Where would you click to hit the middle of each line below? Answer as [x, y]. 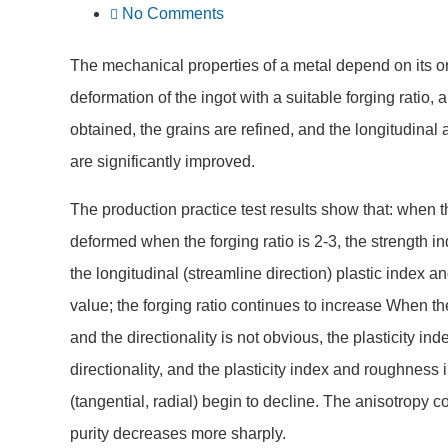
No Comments [173, 13]
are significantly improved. [162, 161]
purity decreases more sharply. [178, 433]
